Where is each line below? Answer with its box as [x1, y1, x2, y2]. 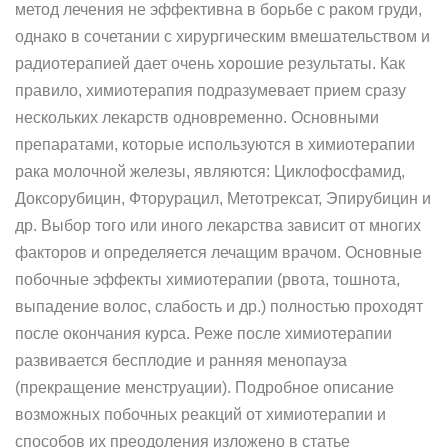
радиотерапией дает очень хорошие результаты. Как [15, 55, 405, 72]
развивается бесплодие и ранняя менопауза [15, 352, 347, 369]
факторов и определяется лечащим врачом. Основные [15, 244, 422, 261]
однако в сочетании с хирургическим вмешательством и [15, 28, 430, 45]
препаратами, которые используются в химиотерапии [15, 136, 415, 153]
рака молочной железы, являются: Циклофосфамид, [15, 163, 405, 180]
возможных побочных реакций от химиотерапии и [15, 406, 386, 423]
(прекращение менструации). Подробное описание [15, 379, 394, 396]
